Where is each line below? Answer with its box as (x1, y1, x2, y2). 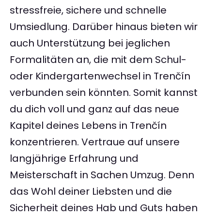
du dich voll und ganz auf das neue (10, 102, 179, 116)
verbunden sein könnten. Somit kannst (10, 86, 198, 100)
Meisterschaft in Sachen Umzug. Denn (10, 168, 194, 182)
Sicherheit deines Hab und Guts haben (10, 201, 198, 215)
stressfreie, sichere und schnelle (10, 3, 167, 17)
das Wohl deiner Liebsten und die (10, 185, 172, 199)
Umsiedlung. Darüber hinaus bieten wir (10, 20, 198, 34)
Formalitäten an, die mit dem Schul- (10, 53, 186, 67)
